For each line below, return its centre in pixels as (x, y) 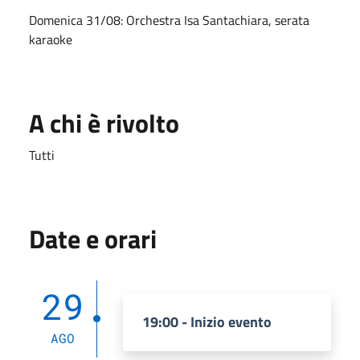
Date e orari (93, 238)
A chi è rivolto (104, 123)
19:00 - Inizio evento (207, 321)
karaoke (51, 39)
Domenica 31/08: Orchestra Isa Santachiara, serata (169, 20)
